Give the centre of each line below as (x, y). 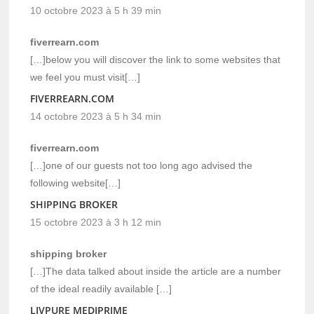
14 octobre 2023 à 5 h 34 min (96, 117)
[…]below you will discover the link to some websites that (156, 60)
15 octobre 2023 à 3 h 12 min (96, 223)
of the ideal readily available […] (101, 289)
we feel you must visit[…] (86, 77)
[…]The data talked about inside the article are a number (156, 272)
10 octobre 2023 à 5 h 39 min (96, 11)
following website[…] (76, 183)
